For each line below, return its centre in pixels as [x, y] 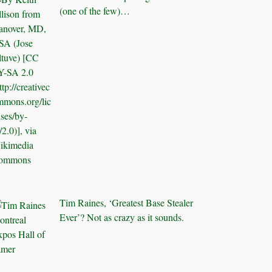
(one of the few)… [95, 10]
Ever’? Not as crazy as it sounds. [122, 217]
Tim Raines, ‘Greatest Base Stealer [127, 202]
